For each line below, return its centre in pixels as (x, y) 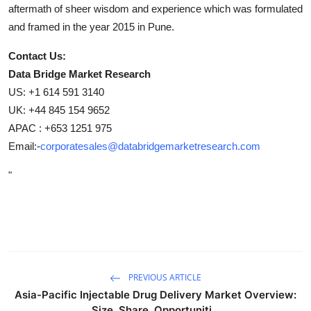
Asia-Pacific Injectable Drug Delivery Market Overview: (155, 294)
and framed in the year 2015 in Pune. (91, 26)
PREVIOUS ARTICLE (164, 277)
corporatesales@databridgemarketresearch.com (150, 146)
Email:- (24, 146)
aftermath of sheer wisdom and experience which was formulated (155, 8)
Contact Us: (37, 56)
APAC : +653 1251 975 (60, 128)
